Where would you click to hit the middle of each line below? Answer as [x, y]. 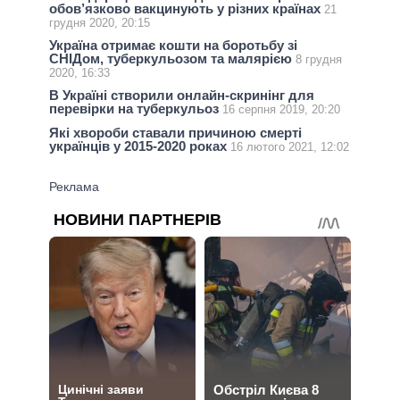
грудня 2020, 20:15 [100, 22]
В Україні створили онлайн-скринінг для [182, 96]
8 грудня [319, 60]
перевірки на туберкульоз [136, 109]
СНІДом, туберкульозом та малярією [172, 59]
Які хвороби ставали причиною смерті [175, 132]
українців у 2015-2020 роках [140, 146]
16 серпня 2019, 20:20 [281, 110]
